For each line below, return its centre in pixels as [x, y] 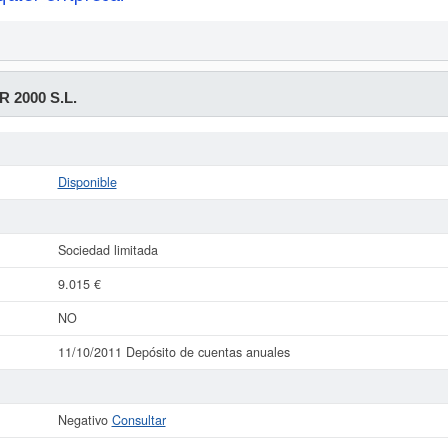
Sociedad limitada [107, 250]
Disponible [87, 182]
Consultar [138, 420]
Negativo [84, 420]
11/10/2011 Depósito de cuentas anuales [173, 352]
